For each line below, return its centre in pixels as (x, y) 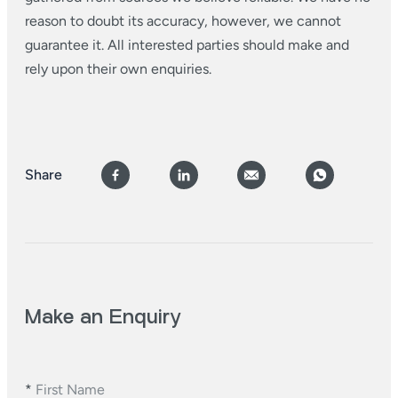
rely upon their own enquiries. (118, 69)
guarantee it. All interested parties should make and (187, 45)
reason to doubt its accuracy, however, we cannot (183, 21)
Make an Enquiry (103, 317)
